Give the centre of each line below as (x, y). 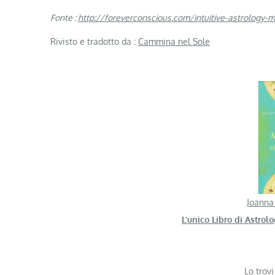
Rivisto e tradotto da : (94, 41)
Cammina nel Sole (174, 41)
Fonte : (64, 17)
